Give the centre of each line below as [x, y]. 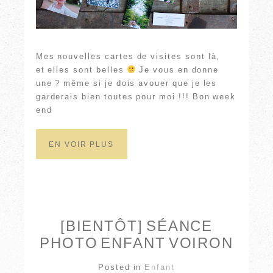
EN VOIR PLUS [81, 144]
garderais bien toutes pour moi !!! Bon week [136, 97]
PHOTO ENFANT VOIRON [136, 243]
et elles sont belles [81, 70]
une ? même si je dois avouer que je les [126, 83]
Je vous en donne [178, 70]
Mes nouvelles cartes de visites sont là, [128, 57]
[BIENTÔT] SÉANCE [136, 226]
